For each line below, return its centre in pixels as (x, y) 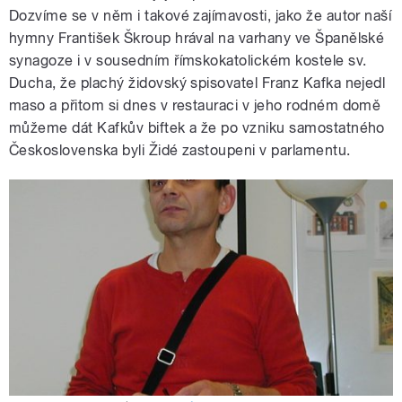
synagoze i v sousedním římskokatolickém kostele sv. (188, 61)
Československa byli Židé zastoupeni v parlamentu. (180, 151)
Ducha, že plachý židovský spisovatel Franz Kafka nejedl (197, 83)
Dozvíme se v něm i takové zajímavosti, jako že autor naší (201, 16)
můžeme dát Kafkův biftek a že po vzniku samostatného (197, 128)
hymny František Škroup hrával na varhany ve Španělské (197, 39)
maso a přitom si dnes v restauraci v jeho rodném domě (195, 106)
